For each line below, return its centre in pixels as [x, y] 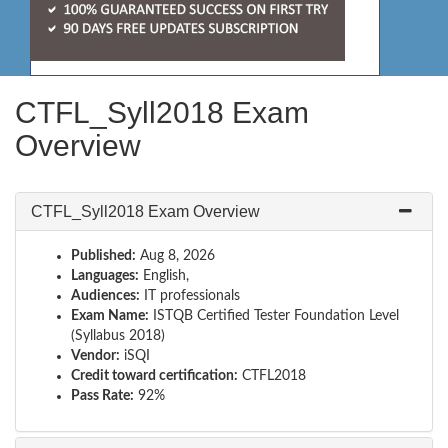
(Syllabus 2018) [118, 336]
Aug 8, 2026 [175, 256]
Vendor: [95, 356]
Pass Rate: [102, 396]
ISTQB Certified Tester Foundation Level [274, 316]
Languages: [105, 276]
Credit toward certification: [154, 376]
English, [164, 276]
